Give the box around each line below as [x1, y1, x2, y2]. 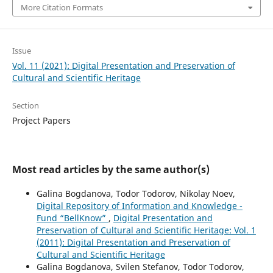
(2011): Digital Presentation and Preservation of [36, 236, 230, 248]
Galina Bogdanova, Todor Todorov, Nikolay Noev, [36, 187, 235, 199]
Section [12, 99, 39, 111]
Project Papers [12, 114, 71, 126]
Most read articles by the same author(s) [12, 162, 210, 176]
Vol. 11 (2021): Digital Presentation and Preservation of [12, 59, 235, 71]
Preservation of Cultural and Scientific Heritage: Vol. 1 [36, 224, 256, 236]
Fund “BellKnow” [36, 211, 108, 224]
